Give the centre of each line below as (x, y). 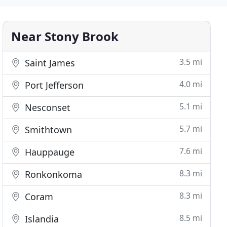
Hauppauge (49, 152)
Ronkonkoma (52, 174)
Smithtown (47, 130)
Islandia (41, 219)
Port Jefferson (53, 85)
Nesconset (47, 107)
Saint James (49, 63)
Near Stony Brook (65, 36)
